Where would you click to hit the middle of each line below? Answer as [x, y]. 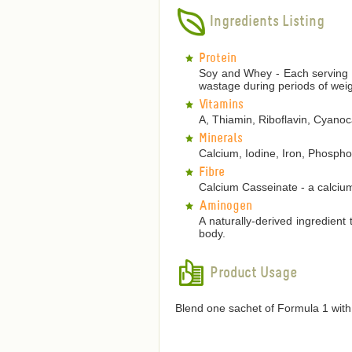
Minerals [221, 139]
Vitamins [221, 105]
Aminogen [225, 207]
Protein [218, 59]
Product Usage [252, 273]
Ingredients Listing [266, 22]
